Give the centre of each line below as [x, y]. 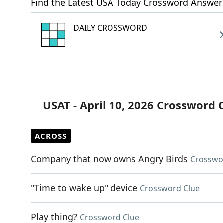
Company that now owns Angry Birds [109, 159]
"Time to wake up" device [84, 188]
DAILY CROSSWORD [110, 28]
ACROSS [51, 136]
